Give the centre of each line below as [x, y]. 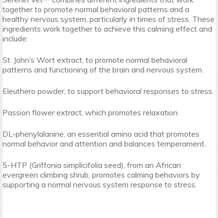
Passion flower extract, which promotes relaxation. [91, 112]
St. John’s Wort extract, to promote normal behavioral [95, 60]
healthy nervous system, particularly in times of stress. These [109, 19]
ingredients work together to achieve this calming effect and [107, 29]
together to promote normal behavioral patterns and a [96, 9]
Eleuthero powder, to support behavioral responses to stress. [108, 91]
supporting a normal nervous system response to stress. [100, 184]
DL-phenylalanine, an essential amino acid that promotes [101, 134]
